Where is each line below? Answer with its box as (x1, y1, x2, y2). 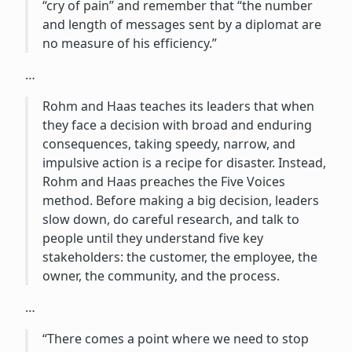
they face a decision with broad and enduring (42, 115, 312, 134)
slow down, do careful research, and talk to (42, 210, 299, 228)
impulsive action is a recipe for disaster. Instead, (42, 153, 326, 171)
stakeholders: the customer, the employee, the (42, 247, 317, 266)
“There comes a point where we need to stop (42, 329, 309, 347)
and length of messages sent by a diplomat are (42, 15, 321, 33)
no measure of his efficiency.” (42, 34, 217, 52)
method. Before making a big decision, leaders (42, 191, 319, 209)
